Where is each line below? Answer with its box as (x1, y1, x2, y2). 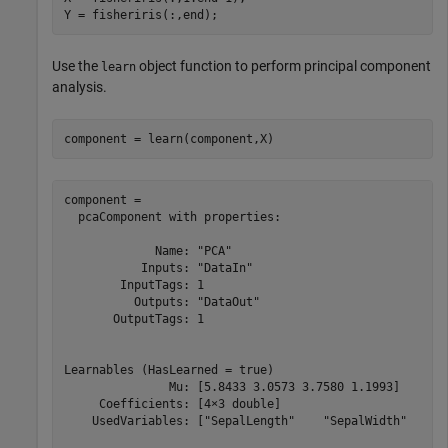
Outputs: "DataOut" (63, 294, 260, 309)
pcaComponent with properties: (63, 209, 281, 224)
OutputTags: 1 (63, 311, 204, 326)
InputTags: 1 (63, 277, 204, 292)
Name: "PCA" (63, 243, 232, 258)
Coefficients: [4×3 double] (63, 396, 281, 411)
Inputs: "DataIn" (63, 260, 253, 275)
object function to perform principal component (136, 58, 431, 75)
